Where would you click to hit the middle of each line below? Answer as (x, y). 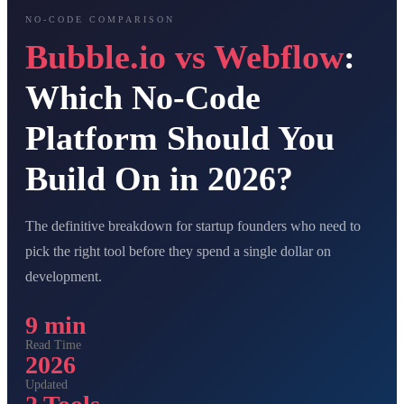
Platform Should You (180, 138)
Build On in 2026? (159, 179)
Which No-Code (143, 97)
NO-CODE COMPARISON (100, 19)
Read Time (53, 345)
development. (64, 276)
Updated (46, 385)
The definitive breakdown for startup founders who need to (193, 226)
